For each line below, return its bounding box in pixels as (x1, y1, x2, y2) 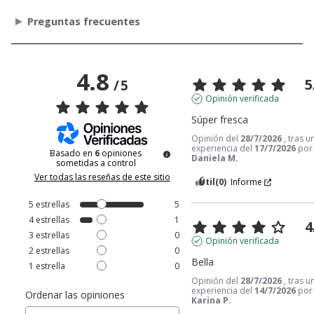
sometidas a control (55, 157, 136, 170)
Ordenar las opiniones (25, 288, 125, 302)
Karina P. (191, 294, 232, 307)
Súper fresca (191, 113, 249, 127)
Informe (231, 176, 263, 189)
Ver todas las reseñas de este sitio (34, 171, 170, 184)
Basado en (50, 147, 95, 160)
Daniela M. (191, 152, 239, 165)
